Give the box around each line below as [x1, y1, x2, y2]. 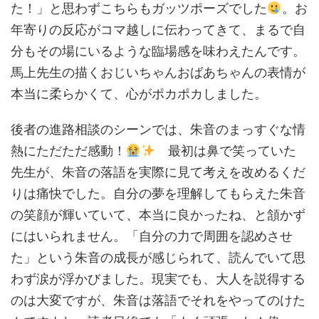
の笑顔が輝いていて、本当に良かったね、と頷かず [11, 207, 305, 223]
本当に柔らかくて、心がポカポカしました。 [11, 86, 267, 102]
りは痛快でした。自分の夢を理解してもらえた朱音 [11, 186, 305, 202]
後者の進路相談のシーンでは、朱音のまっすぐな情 [11, 122, 305, 137]
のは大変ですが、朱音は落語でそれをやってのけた [11, 293, 305, 308]
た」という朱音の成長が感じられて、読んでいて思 [11, 250, 305, 266]
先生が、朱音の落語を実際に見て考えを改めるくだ [11, 164, 305, 180]
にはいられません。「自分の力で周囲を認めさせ [11, 229, 293, 244]
